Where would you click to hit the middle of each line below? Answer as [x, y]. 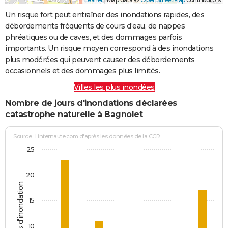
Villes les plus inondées [114, 87]
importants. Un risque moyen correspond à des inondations [109, 48]
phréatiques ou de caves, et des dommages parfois [93, 37]
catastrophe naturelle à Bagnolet [74, 114]
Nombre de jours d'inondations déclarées [91, 103]
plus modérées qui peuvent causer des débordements [100, 59]
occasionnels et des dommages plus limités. [82, 70]
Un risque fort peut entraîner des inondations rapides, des [105, 15]
